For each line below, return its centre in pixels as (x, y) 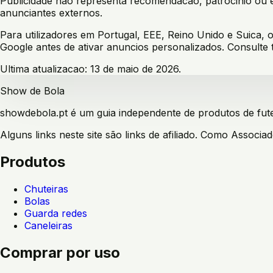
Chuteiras (46, 189)
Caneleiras (48, 225)
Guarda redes (56, 213)
